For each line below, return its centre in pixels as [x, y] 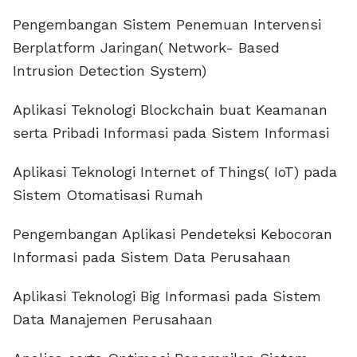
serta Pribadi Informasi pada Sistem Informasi [171, 133]
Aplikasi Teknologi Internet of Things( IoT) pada [175, 172]
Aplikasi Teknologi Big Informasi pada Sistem [167, 296]
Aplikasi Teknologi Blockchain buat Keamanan [170, 110]
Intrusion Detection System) [110, 71]
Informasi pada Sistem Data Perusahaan [152, 257]
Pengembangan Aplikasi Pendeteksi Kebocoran [173, 234]
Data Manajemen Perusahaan [113, 319]
